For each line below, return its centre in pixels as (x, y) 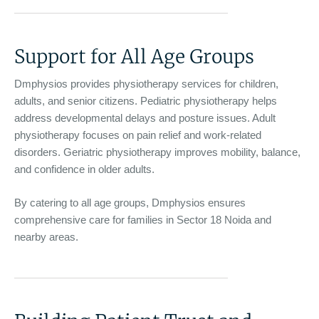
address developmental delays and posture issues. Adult (145, 118)
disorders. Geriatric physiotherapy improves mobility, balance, (157, 152)
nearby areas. (46, 236)
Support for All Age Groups (134, 56)
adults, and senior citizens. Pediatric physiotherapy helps (146, 101)
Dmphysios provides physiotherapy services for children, (146, 84)
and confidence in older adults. (84, 169)
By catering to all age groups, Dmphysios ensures (130, 202)
